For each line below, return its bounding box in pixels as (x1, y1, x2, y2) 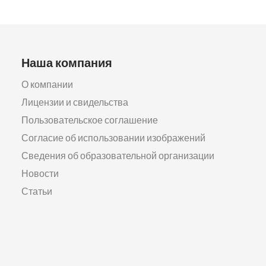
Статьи (21, 185, 52, 198)
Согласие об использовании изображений (21, 131, 205, 144)
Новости (21, 167, 59, 180)
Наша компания (21, 55, 112, 70)
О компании (21, 78, 73, 91)
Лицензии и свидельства (21, 96, 128, 109)
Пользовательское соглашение (21, 113, 158, 126)
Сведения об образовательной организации (21, 149, 214, 162)
